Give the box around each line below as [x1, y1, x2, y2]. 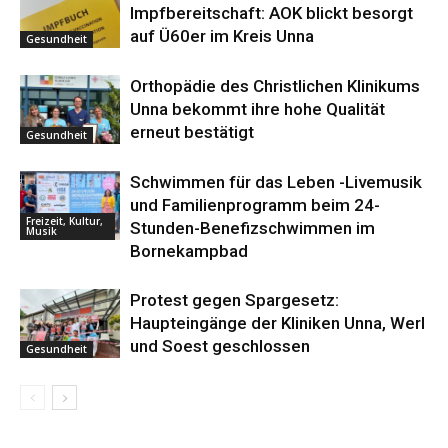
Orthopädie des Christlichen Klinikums [130, 76, 420, 97]
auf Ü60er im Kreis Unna [130, 26, 314, 47]
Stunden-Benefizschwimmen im [130, 218, 375, 239]
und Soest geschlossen [130, 336, 310, 357]
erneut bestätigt [130, 122, 254, 143]
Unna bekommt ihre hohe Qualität [130, 99, 385, 120]
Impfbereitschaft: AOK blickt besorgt [130, 3, 413, 24]
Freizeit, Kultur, [26, 213, 103, 228]
